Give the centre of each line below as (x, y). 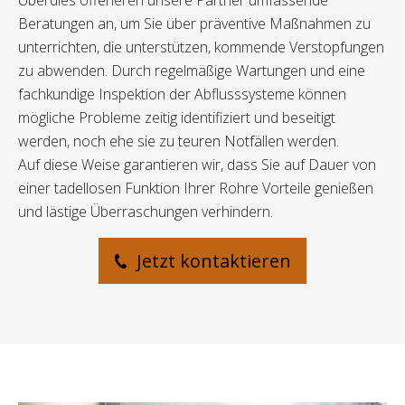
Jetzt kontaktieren (212, 261)
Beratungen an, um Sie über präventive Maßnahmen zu (194, 24)
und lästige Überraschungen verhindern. (146, 212)
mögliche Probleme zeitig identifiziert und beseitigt (177, 118)
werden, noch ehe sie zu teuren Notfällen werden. (179, 141)
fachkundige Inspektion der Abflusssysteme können (182, 94)
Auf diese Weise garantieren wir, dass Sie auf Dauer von (197, 165)
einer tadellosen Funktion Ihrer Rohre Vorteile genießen (196, 188)
